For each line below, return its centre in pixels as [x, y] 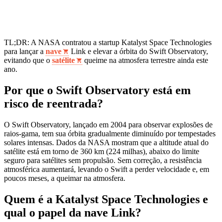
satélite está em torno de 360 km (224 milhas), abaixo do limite [102, 151]
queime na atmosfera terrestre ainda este [145, 60]
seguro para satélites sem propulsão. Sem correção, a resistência [103, 160]
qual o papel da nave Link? [73, 212]
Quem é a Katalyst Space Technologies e [106, 199]
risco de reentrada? [54, 103]
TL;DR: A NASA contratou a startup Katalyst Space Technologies [108, 42]
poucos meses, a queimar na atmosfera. [65, 178]
